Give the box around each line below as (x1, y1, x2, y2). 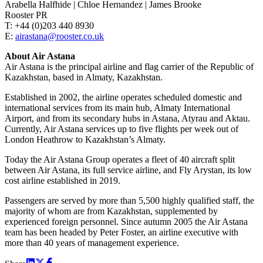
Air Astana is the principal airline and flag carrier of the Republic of (5, 62, 254, 72)
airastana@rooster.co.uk (15, 31, 104, 42)
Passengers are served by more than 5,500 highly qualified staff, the (5, 195, 254, 206)
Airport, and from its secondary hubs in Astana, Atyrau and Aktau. (5, 113, 250, 124)
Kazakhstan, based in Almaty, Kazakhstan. (5, 72, 163, 83)
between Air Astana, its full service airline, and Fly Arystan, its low (5, 165, 252, 176)
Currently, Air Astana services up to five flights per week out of (5, 124, 238, 134)
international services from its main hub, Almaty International (5, 103, 230, 113)
